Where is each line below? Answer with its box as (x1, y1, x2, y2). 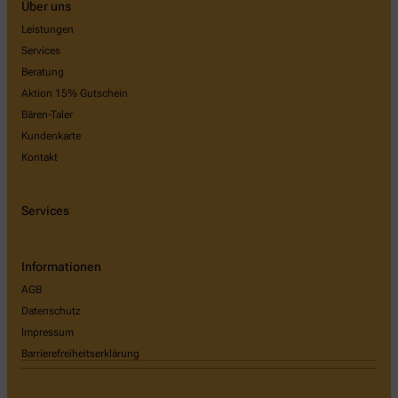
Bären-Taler (21, 107, 73, 121)
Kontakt (21, 150, 58, 163)
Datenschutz (21, 305, 81, 318)
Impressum (21, 326, 74, 339)
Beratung (21, 65, 64, 78)
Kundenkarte (21, 129, 81, 142)
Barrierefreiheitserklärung (21, 347, 139, 361)
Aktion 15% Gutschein (21, 86, 128, 99)
